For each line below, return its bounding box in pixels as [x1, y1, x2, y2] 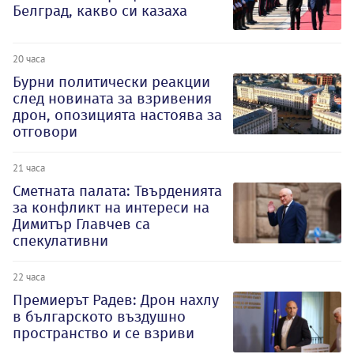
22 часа [13, 269, 45, 283]
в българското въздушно [13, 307, 186, 326]
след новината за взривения [13, 88, 212, 107]
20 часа [13, 51, 45, 65]
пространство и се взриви [13, 323, 194, 342]
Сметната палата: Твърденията [13, 181, 222, 200]
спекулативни [13, 231, 108, 250]
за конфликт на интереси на [13, 198, 209, 217]
